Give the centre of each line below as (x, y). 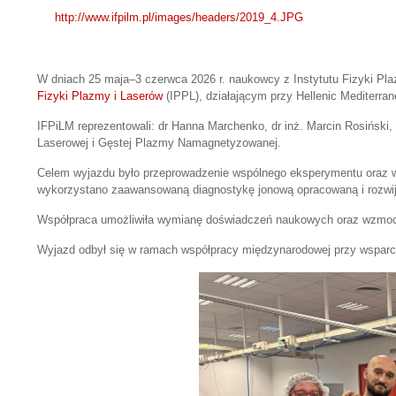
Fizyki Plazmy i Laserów (100, 96)
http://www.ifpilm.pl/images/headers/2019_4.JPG (179, 18)
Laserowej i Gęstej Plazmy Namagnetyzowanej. (159, 143)
